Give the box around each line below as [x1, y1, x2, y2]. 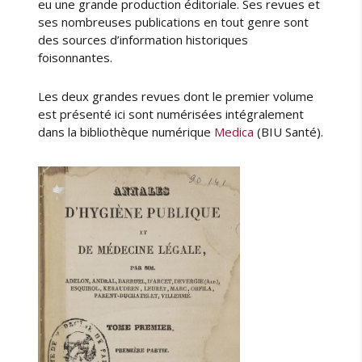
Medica [214, 124, 255, 141]
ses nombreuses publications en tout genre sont [38, 14, 309, 31]
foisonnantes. [38, 49, 113, 66]
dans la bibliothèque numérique [38, 124, 215, 141]
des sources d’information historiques [38, 32, 249, 48]
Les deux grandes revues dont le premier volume [38, 88, 314, 105]
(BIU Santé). [254, 124, 324, 141]
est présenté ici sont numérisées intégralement [38, 106, 305, 123]
